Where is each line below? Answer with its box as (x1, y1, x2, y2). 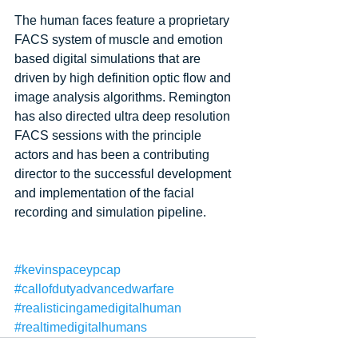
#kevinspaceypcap (14, 263, 121, 276)
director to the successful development (14, 167, 234, 181)
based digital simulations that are (14, 52, 204, 66)
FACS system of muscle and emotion (14, 33, 226, 46)
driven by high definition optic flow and (14, 71, 234, 85)
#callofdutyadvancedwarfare (14, 282, 174, 296)
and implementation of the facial (14, 186, 197, 200)
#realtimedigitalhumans (14, 320, 147, 334)
